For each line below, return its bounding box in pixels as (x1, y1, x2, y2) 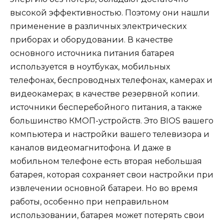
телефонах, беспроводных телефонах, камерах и (10, 75, 212, 85)
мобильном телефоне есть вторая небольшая (10, 156, 202, 166)
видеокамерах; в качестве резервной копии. (10, 88, 199, 98)
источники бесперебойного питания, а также (10, 102, 202, 112)
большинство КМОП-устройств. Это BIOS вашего (10, 115, 213, 125)
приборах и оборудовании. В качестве (10, 34, 173, 44)
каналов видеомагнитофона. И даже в (10, 142, 171, 152)
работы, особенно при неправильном (10, 196, 169, 206)
